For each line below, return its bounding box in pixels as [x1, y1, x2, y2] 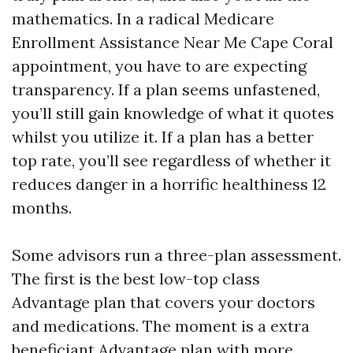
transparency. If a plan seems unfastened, [12, 80, 320, 99]
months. [12, 198, 72, 217]
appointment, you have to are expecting [12, 56, 307, 76]
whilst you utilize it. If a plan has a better [12, 127, 314, 147]
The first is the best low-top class [12, 269, 260, 288]
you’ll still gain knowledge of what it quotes [12, 103, 334, 123]
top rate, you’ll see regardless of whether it [12, 150, 331, 170]
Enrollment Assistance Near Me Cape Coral [12, 32, 333, 52]
